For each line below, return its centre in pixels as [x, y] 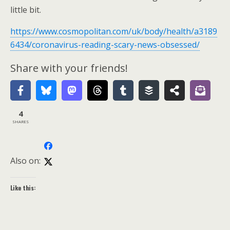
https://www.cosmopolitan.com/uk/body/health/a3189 [114, 31]
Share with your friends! [69, 68]
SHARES [21, 121]
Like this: [23, 188]
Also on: [25, 160]
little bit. [26, 10]
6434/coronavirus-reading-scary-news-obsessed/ [105, 45]
